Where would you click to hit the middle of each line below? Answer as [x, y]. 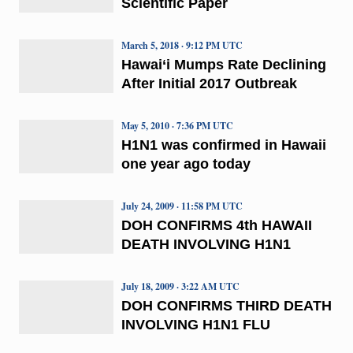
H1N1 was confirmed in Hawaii [223, 145]
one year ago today [186, 163]
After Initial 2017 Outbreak [209, 83]
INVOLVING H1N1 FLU [195, 324]
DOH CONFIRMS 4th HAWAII [216, 225]
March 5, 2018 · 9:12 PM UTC [182, 45]
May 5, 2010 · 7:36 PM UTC [177, 125]
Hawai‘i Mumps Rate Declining [223, 64]
